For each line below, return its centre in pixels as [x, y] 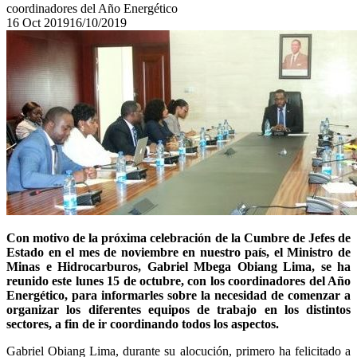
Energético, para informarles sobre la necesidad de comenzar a [178, 295]
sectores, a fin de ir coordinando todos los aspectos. [143, 324]
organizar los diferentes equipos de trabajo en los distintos [178, 310]
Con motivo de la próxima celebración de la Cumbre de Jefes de [178, 238]
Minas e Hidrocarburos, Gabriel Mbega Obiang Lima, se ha [178, 267]
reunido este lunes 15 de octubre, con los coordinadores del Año [178, 281]
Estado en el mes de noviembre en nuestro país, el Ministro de [178, 252]
